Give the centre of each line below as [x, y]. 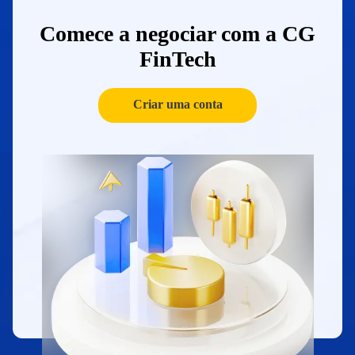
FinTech [177, 59]
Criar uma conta [177, 104]
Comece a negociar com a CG [177, 34]
